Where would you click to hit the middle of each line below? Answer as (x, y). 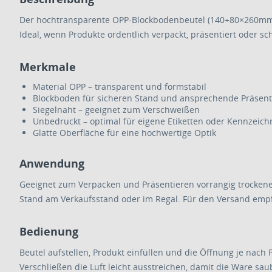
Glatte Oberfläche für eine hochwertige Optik (124, 133)
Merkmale (48, 67)
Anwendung (52, 163)
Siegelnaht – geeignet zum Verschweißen (116, 110)
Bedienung (49, 231)
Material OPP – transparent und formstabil (120, 87)
